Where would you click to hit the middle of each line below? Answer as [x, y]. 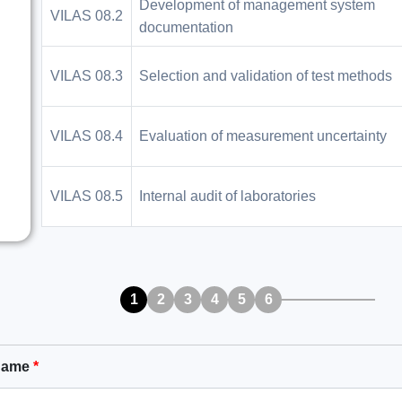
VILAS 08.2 [87, 16]
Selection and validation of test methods [266, 76]
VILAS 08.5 [87, 196]
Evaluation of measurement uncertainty [263, 136]
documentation [186, 27]
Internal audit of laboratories [227, 196]
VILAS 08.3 [87, 76]
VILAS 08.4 [87, 136]
